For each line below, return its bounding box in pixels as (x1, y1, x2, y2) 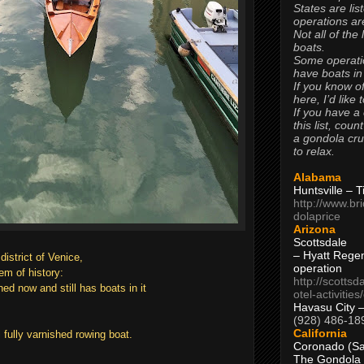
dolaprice (293, 209, 340, 223)
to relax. (293, 144, 335, 158)
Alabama (293, 170, 341, 184)
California (293, 326, 347, 340)
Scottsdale (293, 235, 347, 249)
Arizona (293, 222, 336, 236)
